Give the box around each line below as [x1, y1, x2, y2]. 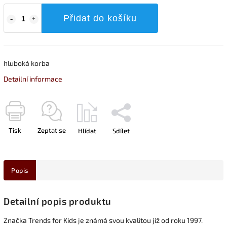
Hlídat [78, 126, 96, 135]
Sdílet [112, 126, 130, 135]
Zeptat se [37, 126, 66, 134]
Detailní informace [4, 74, 62, 83]
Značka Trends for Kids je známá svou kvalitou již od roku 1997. [4, 215, 203, 224]
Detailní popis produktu [4, 195, 111, 207]
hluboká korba [4, 58, 50, 67]
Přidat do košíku [63, 13, 137, 23]
